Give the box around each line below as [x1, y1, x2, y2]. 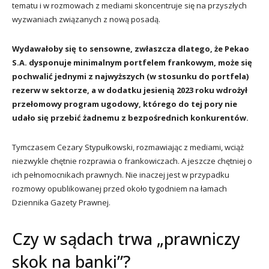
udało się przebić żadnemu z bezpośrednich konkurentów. [12, 112, 249, 123]
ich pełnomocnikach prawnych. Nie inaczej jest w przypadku [12, 169, 229, 180]
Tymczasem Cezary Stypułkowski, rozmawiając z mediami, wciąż [12, 141, 244, 153]
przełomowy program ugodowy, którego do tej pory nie [12, 98, 237, 109]
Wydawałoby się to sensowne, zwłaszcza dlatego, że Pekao [12, 43, 249, 54]
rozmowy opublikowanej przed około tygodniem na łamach [12, 183, 227, 194]
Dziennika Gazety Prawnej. [12, 196, 110, 208]
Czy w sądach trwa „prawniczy [12, 227, 240, 250]
